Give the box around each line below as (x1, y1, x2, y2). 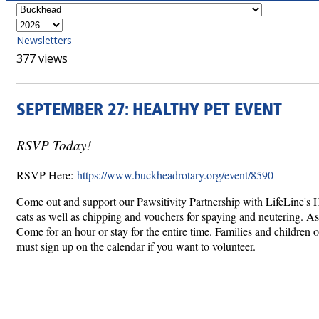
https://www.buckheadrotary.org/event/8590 (77, 167, 273, 183)
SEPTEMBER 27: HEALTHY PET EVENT (16, 103, 282, 120)
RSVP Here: (16, 167, 77, 183)
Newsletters (16, 33, 72, 47)
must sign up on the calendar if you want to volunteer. (16, 239, 263, 254)
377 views (16, 51, 68, 66)
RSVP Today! (16, 135, 91, 154)
